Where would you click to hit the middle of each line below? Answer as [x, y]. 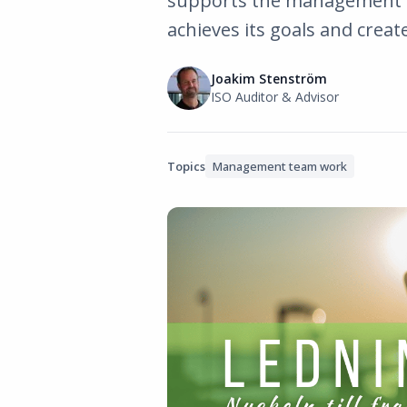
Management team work [280, 166]
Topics [186, 166]
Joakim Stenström [269, 79]
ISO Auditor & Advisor [275, 97]
